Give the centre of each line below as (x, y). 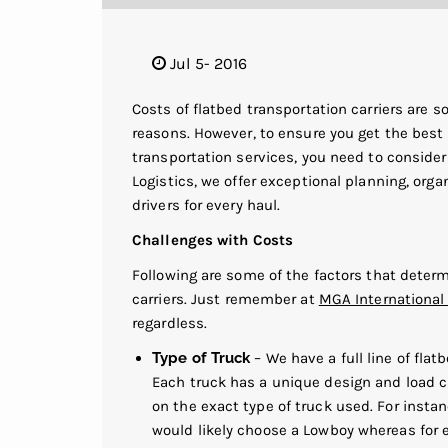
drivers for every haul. (206, 204)
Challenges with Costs (213, 239)
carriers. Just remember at (225, 298)
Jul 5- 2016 (207, 63)
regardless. (170, 322)
